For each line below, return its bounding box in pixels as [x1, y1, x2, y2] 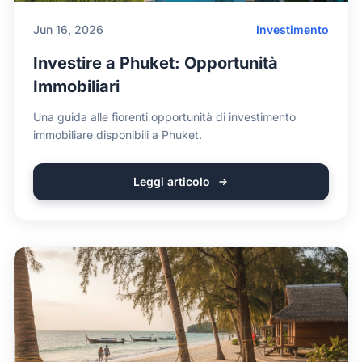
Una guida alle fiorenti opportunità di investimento [33, 110, 296, 124]
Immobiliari [33, 77, 120, 96]
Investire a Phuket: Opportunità [33, 53, 278, 73]
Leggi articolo [133, 175, 210, 188]
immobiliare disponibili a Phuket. [33, 128, 202, 141]
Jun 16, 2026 [33, 23, 103, 36]
